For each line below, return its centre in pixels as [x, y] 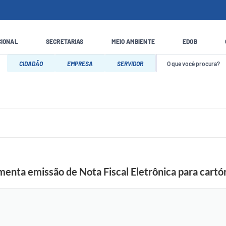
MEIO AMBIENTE [133, 41]
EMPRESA [80, 63]
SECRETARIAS [65, 41]
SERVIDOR [130, 63]
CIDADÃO [31, 63]
